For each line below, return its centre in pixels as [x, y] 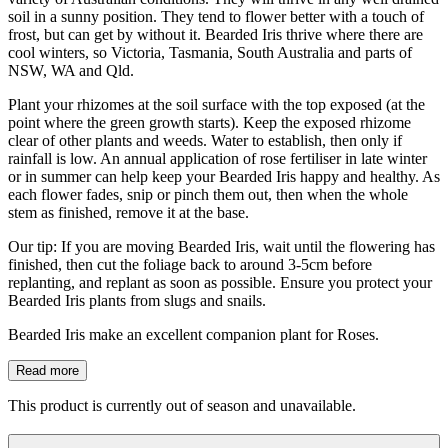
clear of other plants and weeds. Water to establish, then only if [205, 140]
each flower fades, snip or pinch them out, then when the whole [208, 194]
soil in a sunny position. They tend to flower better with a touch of [216, 16]
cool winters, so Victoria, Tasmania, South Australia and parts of [210, 52]
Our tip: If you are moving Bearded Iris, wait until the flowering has [221, 246]
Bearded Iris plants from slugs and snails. [137, 300]
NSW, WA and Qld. [71, 70]
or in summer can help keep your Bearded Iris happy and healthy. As [224, 176]
